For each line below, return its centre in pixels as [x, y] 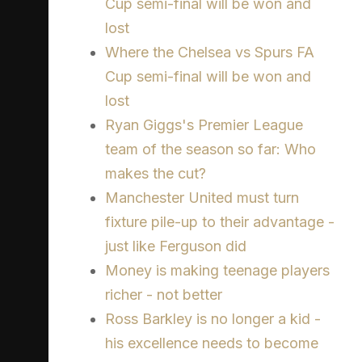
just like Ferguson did [176, 246]
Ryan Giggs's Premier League [204, 125]
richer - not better [164, 295]
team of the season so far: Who [210, 149]
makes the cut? [156, 174]
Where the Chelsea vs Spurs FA [210, 53]
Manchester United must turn [202, 198]
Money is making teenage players [217, 271]
